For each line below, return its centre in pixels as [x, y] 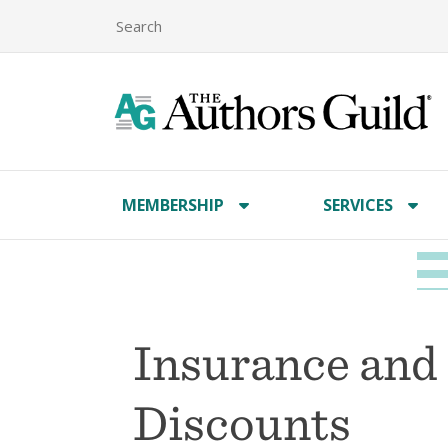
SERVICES [358, 205]
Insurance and [285, 361]
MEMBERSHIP [173, 205]
